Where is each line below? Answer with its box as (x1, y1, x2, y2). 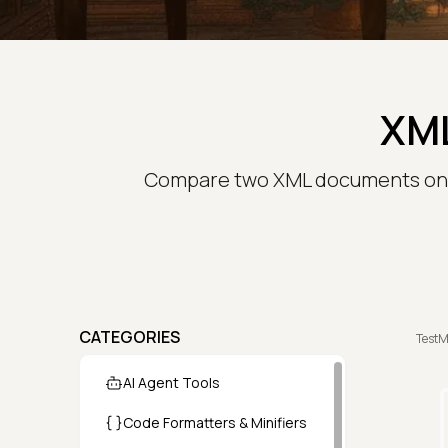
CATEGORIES (79, 326, 180, 348)
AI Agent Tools (123, 373, 220, 392)
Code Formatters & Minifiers (123, 413, 307, 432)
